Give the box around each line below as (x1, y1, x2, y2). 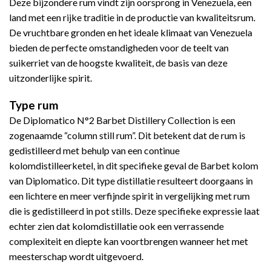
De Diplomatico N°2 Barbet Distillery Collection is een (9, 114, 235, 126)
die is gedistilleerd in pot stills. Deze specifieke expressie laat (9, 205, 260, 217)
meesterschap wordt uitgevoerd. (9, 250, 143, 263)
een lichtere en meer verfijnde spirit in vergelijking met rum (9, 190, 250, 202)
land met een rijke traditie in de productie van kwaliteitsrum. (9, 11, 255, 24)
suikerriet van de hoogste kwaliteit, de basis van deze (9, 57, 227, 69)
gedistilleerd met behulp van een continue (9, 145, 180, 157)
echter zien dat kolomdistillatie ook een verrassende (9, 220, 224, 232)
